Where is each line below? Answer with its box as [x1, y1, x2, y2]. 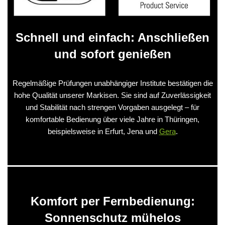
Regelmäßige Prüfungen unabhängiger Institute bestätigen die [12, 78, 213, 87]
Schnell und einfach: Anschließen [16, 30, 209, 44]
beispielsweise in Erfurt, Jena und [47, 127, 159, 136]
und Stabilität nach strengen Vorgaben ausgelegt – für [26, 102, 199, 111]
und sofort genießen [54, 47, 171, 61]
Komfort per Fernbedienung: [30, 194, 195, 208]
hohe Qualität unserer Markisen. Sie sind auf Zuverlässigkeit [14, 90, 211, 99]
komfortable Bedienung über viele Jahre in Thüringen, [26, 115, 199, 124]
